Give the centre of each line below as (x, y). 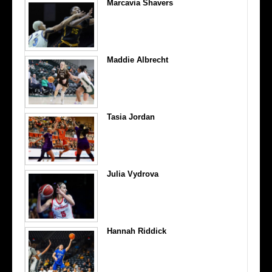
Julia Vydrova (132, 174)
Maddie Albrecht (137, 59)
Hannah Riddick (136, 231)
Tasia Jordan (131, 117)
